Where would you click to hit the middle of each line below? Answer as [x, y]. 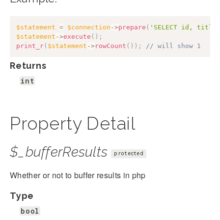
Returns [28, 66]
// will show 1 [173, 46]
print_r [30, 46]
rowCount [110, 46]
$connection [89, 27]
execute [77, 37]
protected [129, 153]
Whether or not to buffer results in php [78, 175]
